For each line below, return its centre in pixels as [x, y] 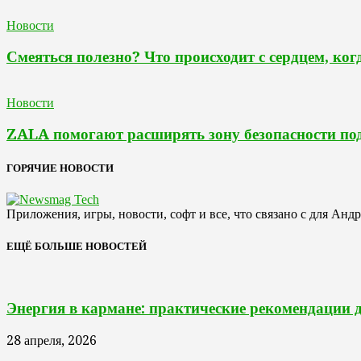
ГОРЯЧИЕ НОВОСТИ [60, 168]
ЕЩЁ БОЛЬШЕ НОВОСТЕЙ [77, 246]
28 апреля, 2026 [52, 340]
